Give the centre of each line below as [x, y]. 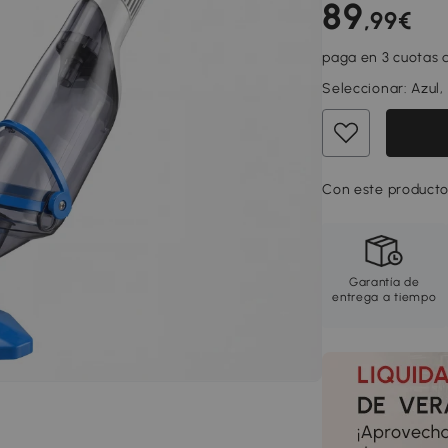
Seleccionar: [367, 88]
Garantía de [384, 282]
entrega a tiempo [384, 297]
